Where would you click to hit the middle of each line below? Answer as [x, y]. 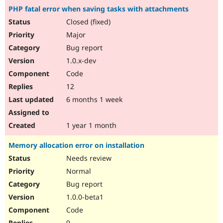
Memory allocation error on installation [76, 145]
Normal [78, 171]
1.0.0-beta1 [84, 197]
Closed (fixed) [87, 22]
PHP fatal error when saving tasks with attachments [99, 9]
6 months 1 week [93, 100]
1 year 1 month [90, 125]
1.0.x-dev [80, 61]
